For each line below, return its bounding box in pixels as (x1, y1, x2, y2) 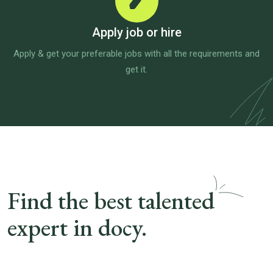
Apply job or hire (91, 25, 182, 40)
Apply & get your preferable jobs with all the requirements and (13, 48, 260, 59)
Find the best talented (7, 185, 214, 216)
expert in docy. (7, 211, 147, 243)
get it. (126, 64, 147, 75)
